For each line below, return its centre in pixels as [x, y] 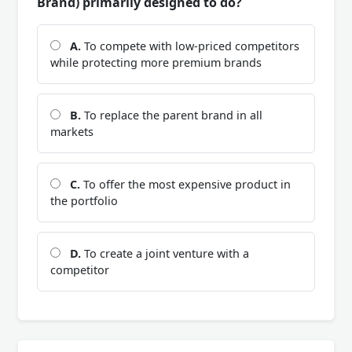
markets [72, 132]
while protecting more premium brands [156, 63]
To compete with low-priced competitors [190, 46]
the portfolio [84, 201]
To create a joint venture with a [165, 254]
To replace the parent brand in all [172, 115]
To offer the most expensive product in [185, 185]
